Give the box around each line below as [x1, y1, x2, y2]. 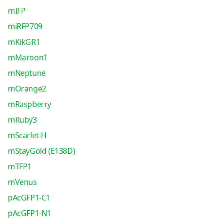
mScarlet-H [7, 130, 47, 141]
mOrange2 [7, 83, 46, 94]
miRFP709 [7, 21, 42, 32]
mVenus [7, 177, 37, 187]
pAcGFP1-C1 [7, 192, 50, 203]
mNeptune [7, 68, 46, 78]
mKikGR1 [7, 36, 40, 47]
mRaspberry [7, 99, 51, 109]
